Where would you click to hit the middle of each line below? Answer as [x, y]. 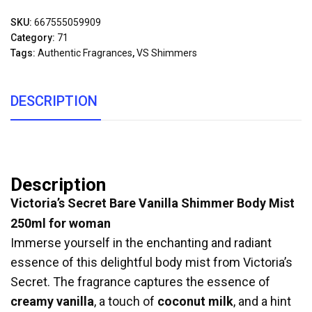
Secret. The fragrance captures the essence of [140, 282]
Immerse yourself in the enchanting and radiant [141, 243]
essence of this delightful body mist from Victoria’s [151, 262]
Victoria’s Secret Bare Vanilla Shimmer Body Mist [153, 203]
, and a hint [262, 301]
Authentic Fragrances [85, 53]
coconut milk [195, 301]
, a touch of [126, 301]
